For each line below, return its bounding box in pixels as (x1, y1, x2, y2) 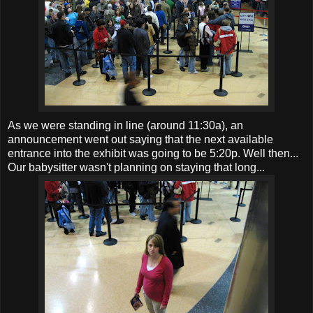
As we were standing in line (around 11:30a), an (8, 119, 243, 131)
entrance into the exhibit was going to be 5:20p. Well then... (8, 147, 298, 159)
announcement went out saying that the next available (8, 133, 273, 145)
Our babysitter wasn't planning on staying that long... (8, 161, 265, 173)
